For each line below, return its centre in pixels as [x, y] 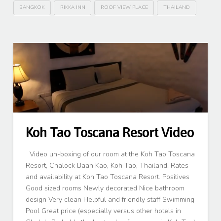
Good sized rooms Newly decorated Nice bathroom [105, 188]
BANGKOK [32, 8]
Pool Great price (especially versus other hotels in [103, 211]
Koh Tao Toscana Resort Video [110, 132]
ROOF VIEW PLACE [124, 8]
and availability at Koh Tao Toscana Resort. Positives [107, 177]
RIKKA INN [73, 8]
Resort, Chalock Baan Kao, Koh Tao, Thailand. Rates [107, 165]
